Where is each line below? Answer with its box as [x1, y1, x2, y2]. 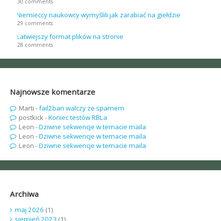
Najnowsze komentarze [9, 87, 95, 97]
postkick [18, 112, 43, 122]
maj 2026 [14, 205, 44, 214]
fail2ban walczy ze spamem [38, 103, 124, 112]
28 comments [17, 41, 53, 48]
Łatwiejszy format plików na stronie [16, 32, 123, 41]
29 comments [17, 19, 53, 27]
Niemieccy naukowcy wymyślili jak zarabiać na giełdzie [16, 10, 181, 19]
